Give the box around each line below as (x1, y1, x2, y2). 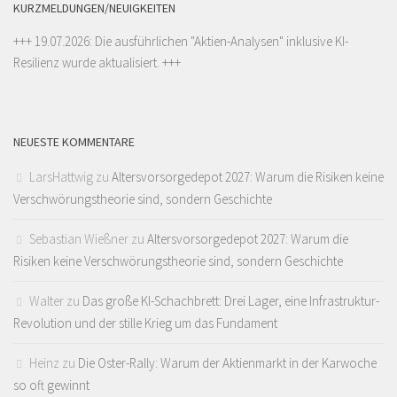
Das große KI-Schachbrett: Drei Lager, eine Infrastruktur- (82, 292, 379, 310)
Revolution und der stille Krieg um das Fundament (13, 315, 277, 332)
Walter (29, 292, 64, 310)
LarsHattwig (29, 168, 93, 186)
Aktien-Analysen (194, 33, 279, 51)
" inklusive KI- (279, 33, 348, 51)
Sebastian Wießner (29, 230, 128, 248)
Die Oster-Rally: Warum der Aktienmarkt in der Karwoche (78, 354, 377, 372)
